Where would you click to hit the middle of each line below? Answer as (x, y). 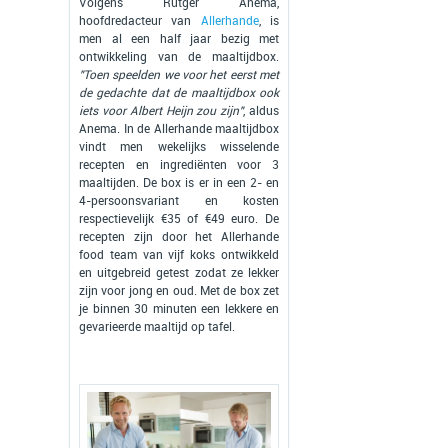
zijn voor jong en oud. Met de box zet (179, 291)
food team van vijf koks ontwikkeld (179, 255)
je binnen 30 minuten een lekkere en (179, 309)
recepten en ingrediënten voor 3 (179, 165)
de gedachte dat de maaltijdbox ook (179, 93)
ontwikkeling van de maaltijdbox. (179, 57)
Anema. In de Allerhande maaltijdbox (179, 129)
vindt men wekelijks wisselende (179, 147)
